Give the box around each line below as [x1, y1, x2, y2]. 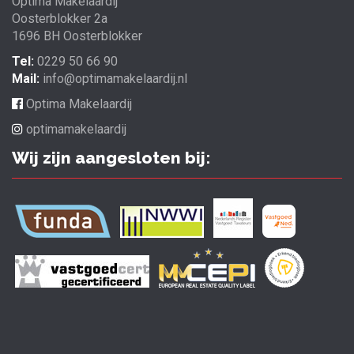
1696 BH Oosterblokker [12, 28, 142, 44]
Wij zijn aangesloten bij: [12, 148, 210, 168]
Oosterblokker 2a [12, 11, 107, 27]
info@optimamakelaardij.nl [43, 71, 187, 87]
